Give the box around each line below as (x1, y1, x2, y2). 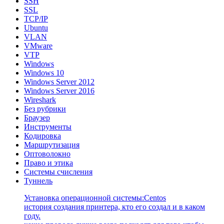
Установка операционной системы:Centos (24, 193, 166, 202)
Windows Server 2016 (24, 86, 94, 95)
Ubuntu (24, 23, 48, 32)
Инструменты (24, 122, 71, 131)
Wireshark (24, 95, 56, 104)
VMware (24, 41, 52, 50)
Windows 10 (24, 68, 64, 77)
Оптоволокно (24, 149, 70, 158)
